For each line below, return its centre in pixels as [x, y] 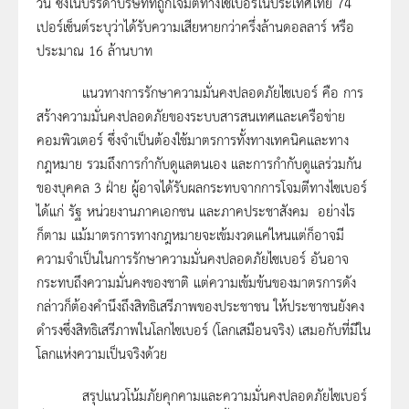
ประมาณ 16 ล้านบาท [94, 50]
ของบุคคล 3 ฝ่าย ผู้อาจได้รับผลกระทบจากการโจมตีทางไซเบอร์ [202, 187]
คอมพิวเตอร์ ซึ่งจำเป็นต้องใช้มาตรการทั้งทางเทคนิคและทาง [193, 140]
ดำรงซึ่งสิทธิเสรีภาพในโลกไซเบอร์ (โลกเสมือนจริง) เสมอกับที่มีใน [204, 330]
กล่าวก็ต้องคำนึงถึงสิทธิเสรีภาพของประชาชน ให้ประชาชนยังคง [200, 306]
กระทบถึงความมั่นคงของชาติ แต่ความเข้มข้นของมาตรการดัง [196, 282]
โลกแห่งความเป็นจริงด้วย [102, 353]
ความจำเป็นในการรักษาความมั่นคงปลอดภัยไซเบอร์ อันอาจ [193, 258]
